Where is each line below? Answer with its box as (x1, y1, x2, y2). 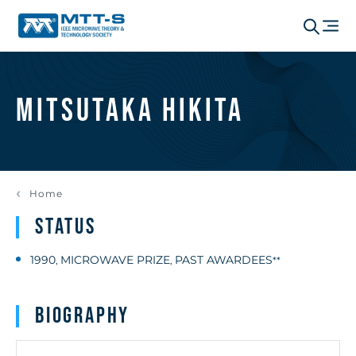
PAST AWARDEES (175, 253, 273, 267)
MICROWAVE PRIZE (60, 253, 170, 267)
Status (35, 214, 96, 240)
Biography (35, 303, 130, 329)
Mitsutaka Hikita (16, 92, 244, 130)
